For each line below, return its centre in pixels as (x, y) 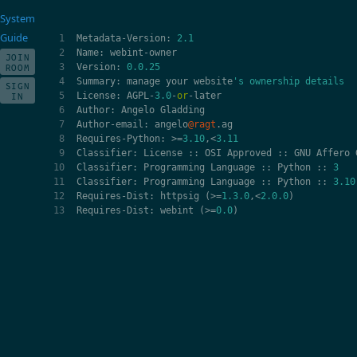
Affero (333, 153)
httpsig (180, 196)
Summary (96, 82)
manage (144, 82)
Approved (250, 153)
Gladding (183, 110)
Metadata (99, 39)
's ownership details (289, 82)
